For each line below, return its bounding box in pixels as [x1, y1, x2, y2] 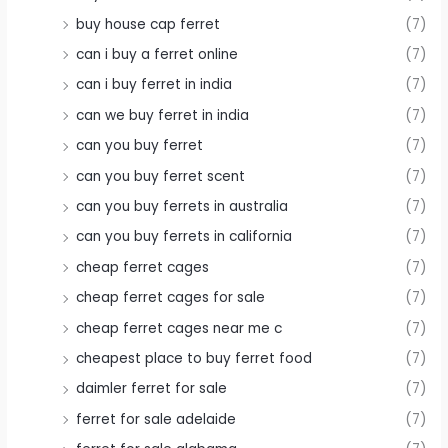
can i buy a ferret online [76, 44, 239, 64]
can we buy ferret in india [76, 105, 250, 125]
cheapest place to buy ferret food [76, 349, 313, 369]
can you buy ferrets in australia [76, 197, 289, 217]
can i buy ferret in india [76, 75, 233, 95]
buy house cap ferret [76, 14, 221, 34]
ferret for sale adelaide [76, 409, 237, 429]
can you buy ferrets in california [76, 227, 293, 247]
